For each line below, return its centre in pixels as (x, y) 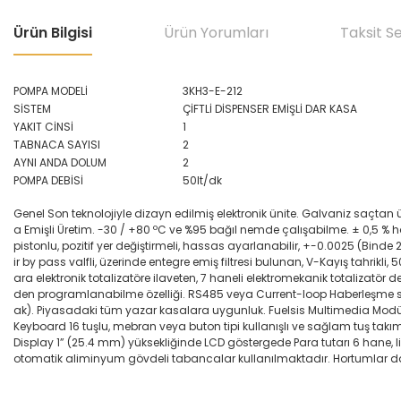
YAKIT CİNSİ (43, 127)
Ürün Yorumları (216, 33)
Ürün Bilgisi (53, 33)
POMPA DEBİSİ (48, 180)
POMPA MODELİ (51, 91)
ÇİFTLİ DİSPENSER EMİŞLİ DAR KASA (270, 109)
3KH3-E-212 (213, 91)
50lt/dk (202, 180)
